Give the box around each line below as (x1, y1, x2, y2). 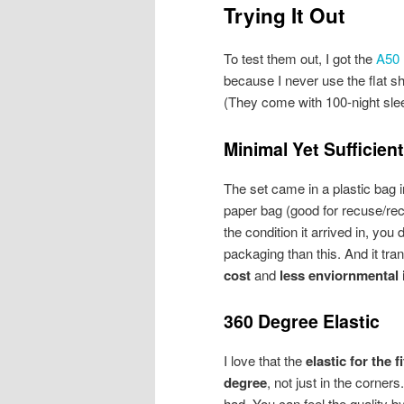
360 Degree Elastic (224, 308, 380, 334)
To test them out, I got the (224, 49, 376, 69)
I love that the (224, 350, 306, 370)
